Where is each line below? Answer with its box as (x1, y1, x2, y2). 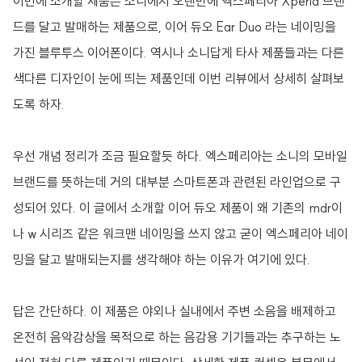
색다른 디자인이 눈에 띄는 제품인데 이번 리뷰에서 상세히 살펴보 (13, 70, 344, 86)
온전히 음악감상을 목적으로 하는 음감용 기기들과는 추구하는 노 (13, 329, 341, 345)
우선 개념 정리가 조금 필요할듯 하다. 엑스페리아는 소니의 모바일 (13, 148, 347, 164)
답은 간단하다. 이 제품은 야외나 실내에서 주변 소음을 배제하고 (13, 303, 336, 319)
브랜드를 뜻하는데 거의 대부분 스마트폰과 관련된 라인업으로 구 (13, 174, 341, 190)
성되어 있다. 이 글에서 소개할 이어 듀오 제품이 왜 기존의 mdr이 (13, 200, 343, 216)
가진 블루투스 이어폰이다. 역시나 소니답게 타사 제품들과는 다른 (13, 44, 344, 61)
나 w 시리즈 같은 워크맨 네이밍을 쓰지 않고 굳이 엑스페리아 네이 (13, 225, 348, 242)
